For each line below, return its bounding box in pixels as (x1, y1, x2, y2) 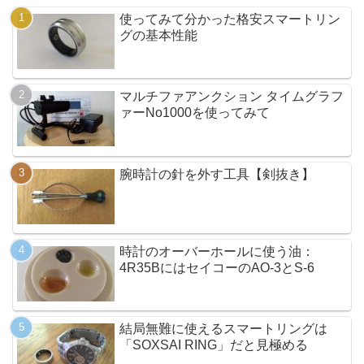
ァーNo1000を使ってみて (119, 106, 271, 120)
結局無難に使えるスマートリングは (119, 322, 328, 336)
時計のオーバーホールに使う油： (119, 245, 315, 259)
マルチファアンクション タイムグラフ (119, 89, 344, 104)
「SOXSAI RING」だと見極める (119, 338, 309, 353)
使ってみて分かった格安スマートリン (119, 11, 341, 26)
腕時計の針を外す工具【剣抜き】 (119, 167, 315, 181)
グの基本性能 (119, 28, 198, 42)
